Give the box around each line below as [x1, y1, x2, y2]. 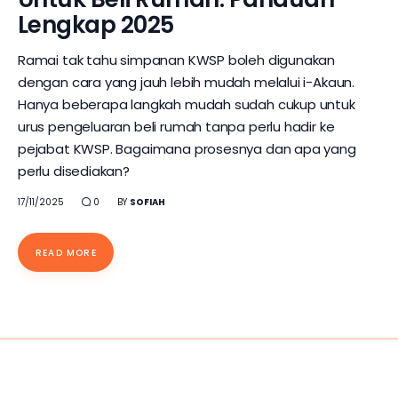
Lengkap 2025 [18, 9, 174, 42]
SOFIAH [130, 195, 165, 209]
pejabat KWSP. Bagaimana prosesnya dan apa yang [18, 139, 356, 159]
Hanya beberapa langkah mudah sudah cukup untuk [18, 95, 355, 115]
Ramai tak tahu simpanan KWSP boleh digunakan [18, 51, 336, 70]
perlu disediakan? [18, 162, 130, 181]
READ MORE [36, 245, 97, 259]
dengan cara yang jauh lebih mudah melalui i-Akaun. [18, 73, 355, 92]
